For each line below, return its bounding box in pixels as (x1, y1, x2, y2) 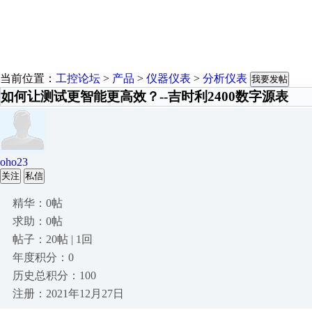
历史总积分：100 (13, 270, 96, 281)
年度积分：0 (13, 251, 74, 263)
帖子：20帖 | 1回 (13, 233, 93, 245)
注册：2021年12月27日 (13, 288, 124, 299)
